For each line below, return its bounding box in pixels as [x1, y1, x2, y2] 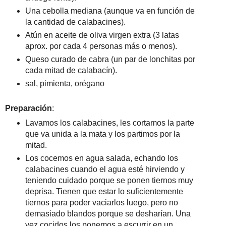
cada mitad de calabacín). [25, 66, 117, 75]
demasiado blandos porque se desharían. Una [25, 209, 191, 218]
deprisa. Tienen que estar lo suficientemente [25, 187, 183, 196]
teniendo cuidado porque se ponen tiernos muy [25, 176, 193, 185]
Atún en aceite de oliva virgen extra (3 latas [25, 30, 179, 39]
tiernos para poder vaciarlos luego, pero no [25, 198, 178, 207]
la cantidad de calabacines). [25, 17, 126, 26]
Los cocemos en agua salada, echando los [25, 153, 178, 162]
